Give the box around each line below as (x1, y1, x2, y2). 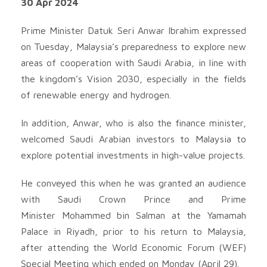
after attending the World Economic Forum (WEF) (21, 241, 246, 253)
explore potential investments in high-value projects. (21, 149, 245, 160)
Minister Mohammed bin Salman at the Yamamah (21, 209, 246, 221)
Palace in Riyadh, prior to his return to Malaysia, (21, 225, 246, 237)
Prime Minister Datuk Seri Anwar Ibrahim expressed (21, 24, 246, 36)
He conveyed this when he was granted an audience (21, 177, 246, 188)
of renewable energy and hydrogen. (21, 89, 171, 100)
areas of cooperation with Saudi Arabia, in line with (21, 57, 246, 68)
